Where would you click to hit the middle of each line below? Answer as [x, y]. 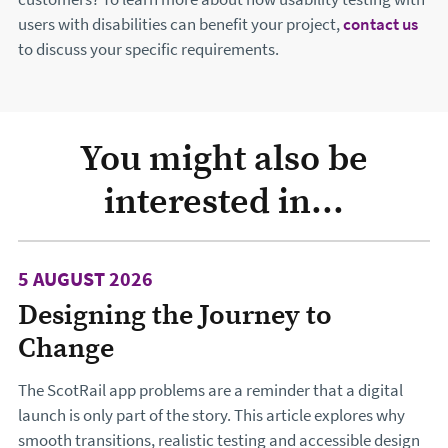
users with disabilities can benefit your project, [180, 25]
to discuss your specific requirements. [148, 50]
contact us [380, 25]
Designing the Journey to [175, 314]
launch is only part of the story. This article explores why [211, 416]
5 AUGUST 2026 [85, 279]
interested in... [224, 200]
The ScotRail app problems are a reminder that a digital [210, 391]
